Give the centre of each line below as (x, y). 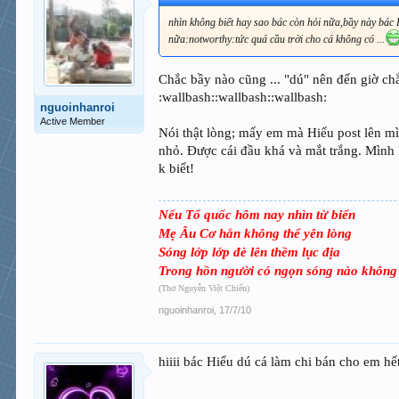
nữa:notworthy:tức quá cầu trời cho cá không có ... (277, 40)
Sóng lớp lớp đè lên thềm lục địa (250, 252)
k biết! (177, 169)
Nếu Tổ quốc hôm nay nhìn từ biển (257, 215)
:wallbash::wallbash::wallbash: (243, 98)
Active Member (73, 122)
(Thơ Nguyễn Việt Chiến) (204, 289)
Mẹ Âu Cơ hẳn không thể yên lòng (256, 234)
